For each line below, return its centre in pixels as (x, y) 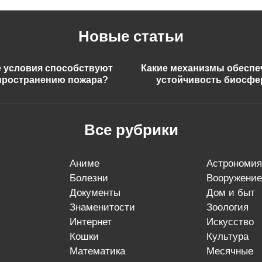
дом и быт (234, 193)
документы (98, 193)
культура (230, 237)
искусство (233, 222)
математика (101, 251)
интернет (94, 222)
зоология (230, 208)
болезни (92, 178)
